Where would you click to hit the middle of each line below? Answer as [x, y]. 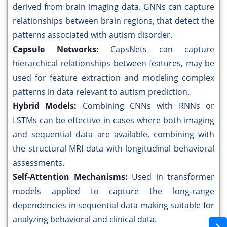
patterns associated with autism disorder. [92, 35]
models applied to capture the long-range [113, 191]
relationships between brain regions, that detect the [113, 21]
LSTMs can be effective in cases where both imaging [113, 120]
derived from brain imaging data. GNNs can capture [113, 7]
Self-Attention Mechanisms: [72, 177]
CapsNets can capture [162, 49]
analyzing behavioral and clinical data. [85, 220]
